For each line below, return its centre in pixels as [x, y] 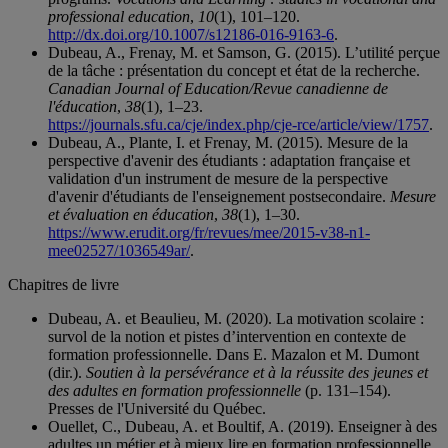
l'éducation [82, 107]
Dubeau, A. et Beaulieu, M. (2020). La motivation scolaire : [236, 319]
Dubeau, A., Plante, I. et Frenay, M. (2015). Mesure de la [228, 143]
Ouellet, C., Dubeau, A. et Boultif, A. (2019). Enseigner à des [242, 427]
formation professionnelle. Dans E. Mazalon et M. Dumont [233, 355]
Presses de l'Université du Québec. [157, 409]
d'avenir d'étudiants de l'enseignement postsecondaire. [219, 197]
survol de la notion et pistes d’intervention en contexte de [227, 337]
